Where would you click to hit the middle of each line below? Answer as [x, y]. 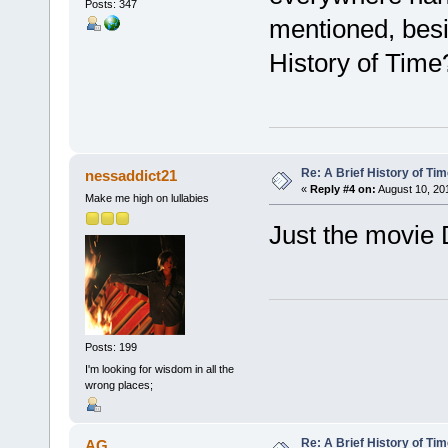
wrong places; [118, 384]
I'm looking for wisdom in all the [159, 368]
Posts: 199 [110, 347]
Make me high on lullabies [146, 197]
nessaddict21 [131, 175]
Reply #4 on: [342, 188]
